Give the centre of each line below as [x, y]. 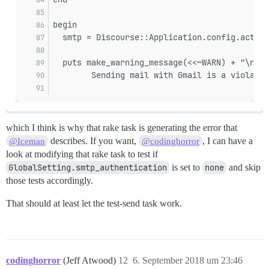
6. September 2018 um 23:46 [188, 261]
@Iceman [27, 141]
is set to [186, 168]
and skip [243, 168]
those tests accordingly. [50, 181]
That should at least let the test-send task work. [94, 204]
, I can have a [228, 141]
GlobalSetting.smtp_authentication [88, 168]
